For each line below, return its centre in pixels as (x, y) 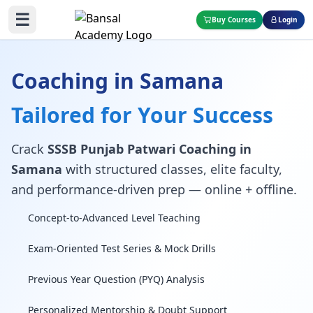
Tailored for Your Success (142, 115)
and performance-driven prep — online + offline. (154, 189)
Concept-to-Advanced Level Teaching (114, 218)
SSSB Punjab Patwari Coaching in (150, 149)
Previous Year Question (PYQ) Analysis (116, 279)
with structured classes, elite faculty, (172, 169)
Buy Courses (234, 19)
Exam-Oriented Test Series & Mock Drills (122, 248)
